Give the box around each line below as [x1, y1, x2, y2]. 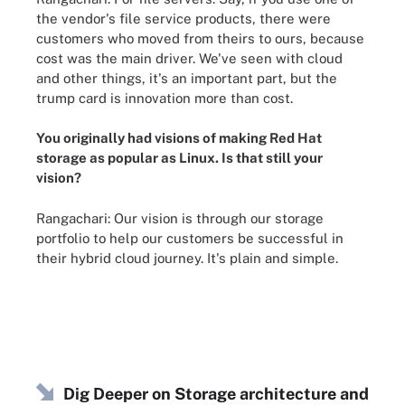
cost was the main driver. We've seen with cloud [36, 50, 343, 66]
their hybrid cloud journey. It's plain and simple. [36, 250, 338, 266]
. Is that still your [215, 150, 323, 165]
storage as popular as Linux [36, 150, 215, 165]
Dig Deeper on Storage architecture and [63, 384, 369, 403]
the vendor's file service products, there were [36, 10, 331, 26]
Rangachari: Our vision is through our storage [36, 210, 324, 226]
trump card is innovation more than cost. [36, 89, 293, 106]
